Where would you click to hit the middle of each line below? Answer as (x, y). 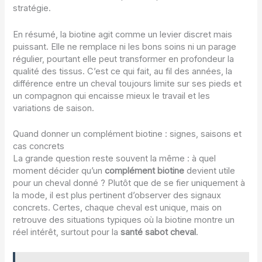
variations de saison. (54, 108)
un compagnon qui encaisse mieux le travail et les (112, 96)
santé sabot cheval (158, 232)
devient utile (210, 170)
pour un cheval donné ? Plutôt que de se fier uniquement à (129, 183)
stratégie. (32, 8)
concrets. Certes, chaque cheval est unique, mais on (118, 207)
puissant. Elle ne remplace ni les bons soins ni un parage (125, 46)
